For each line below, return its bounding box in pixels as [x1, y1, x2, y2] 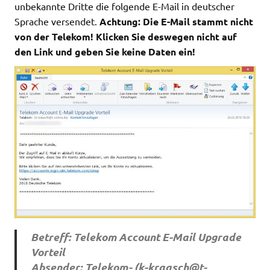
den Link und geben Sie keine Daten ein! [14, 45, 195, 58]
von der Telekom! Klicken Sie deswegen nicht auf [14, 30, 237, 43]
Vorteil [30, 245, 65, 260]
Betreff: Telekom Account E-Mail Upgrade [30, 230, 241, 245]
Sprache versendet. [14, 14, 99, 27]
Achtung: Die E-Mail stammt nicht [99, 14, 253, 28]
